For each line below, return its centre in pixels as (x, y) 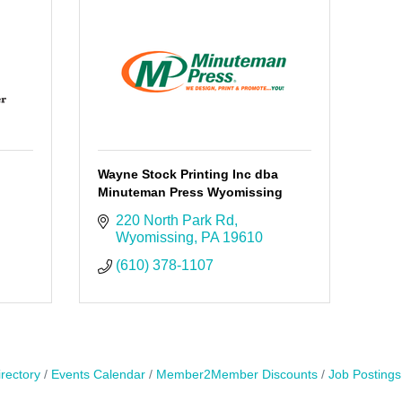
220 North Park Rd (175, 221)
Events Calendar (98, 375)
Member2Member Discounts (236, 375)
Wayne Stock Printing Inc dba (188, 175)
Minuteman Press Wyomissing (190, 192)
